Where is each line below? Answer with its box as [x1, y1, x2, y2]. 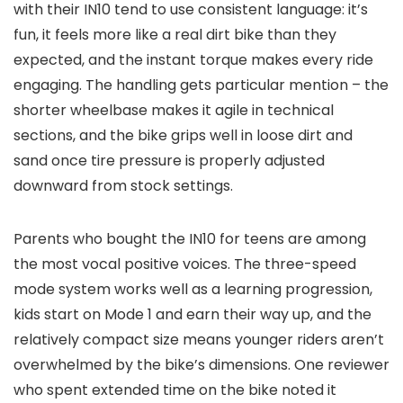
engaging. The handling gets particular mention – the [13, 74, 389, 95]
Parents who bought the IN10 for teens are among [13, 228, 366, 249]
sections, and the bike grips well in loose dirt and [13, 124, 353, 146]
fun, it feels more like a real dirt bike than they [13, 23, 336, 45]
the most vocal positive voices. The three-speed [13, 253, 356, 274]
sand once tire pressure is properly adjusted [13, 149, 325, 171]
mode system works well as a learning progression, [13, 278, 372, 300]
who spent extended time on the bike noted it [13, 379, 336, 400]
